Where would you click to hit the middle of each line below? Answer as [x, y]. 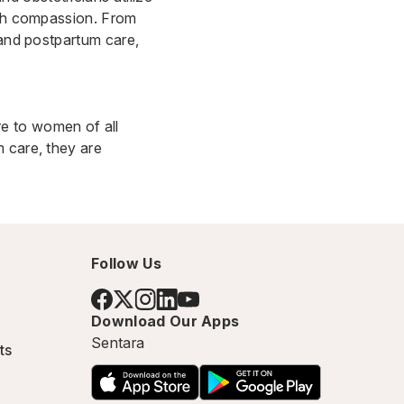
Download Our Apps [165, 321]
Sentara [118, 343]
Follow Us [126, 263]
